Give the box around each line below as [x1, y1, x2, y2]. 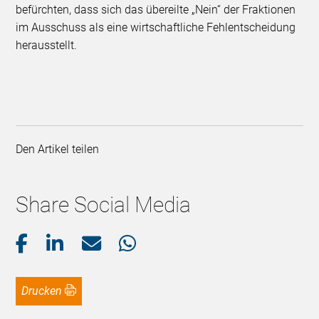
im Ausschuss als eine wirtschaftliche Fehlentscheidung [16, 21, 296, 35]
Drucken [28, 284, 63, 298]
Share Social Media [16, 192, 192, 218]
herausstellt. [16, 38, 78, 53]
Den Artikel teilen [16, 142, 105, 157]
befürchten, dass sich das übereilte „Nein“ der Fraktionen [16, 3, 296, 17]
